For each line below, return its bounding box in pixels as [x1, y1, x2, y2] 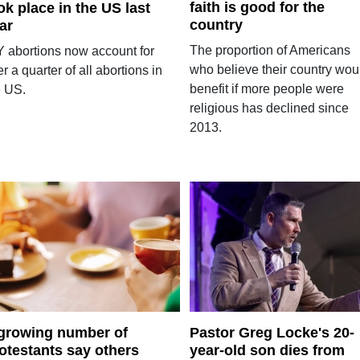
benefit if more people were [189, 81, 344, 96]
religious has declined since [189, 100, 349, 115]
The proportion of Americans [189, 43, 350, 57]
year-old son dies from [189, 342, 345, 358]
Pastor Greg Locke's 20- [189, 325, 354, 342]
